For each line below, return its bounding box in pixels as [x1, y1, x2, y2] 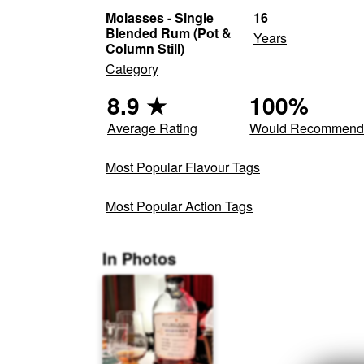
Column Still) [106, 38, 184, 58]
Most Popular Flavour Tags [106, 157, 260, 176]
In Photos [102, 245, 176, 270]
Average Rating [107, 118, 197, 137]
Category [106, 58, 158, 78]
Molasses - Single [106, 7, 214, 27]
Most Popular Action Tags [106, 196, 253, 215]
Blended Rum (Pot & [106, 23, 232, 42]
